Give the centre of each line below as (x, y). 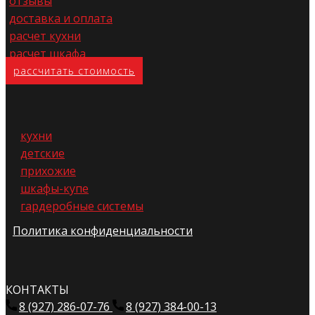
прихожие (48, 171)
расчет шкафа (47, 53)
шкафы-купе (54, 188)
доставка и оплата (61, 18)
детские (43, 153)
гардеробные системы (82, 206)
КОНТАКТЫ (37, 290)
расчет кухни (45, 36)
